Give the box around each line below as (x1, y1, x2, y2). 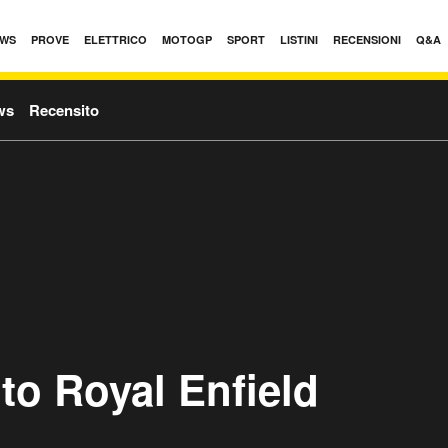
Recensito (29, 99, 99, 121)
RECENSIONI (333, 32, 401, 47)
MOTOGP (162, 32, 212, 47)
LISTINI (280, 32, 318, 47)
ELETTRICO (84, 32, 147, 47)
